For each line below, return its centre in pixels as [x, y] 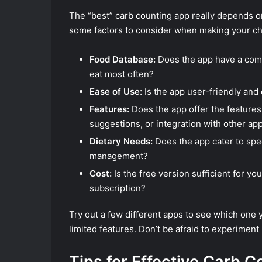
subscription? [118, 188]
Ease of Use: [116, 92]
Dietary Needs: [121, 142]
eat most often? [122, 74]
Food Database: [123, 60]
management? [119, 156]
